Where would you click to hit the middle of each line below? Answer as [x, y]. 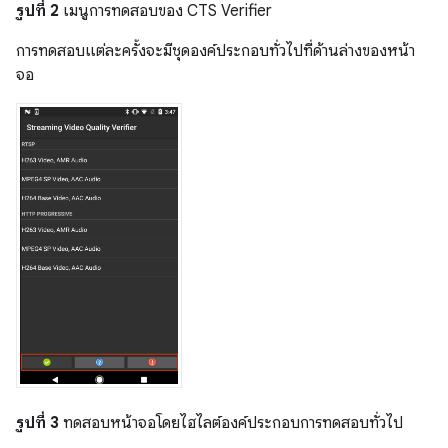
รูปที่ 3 [37, 422]
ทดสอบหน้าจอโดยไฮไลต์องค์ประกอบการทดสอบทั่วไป [231, 422]
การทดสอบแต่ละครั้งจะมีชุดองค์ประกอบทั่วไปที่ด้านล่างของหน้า [215, 51]
